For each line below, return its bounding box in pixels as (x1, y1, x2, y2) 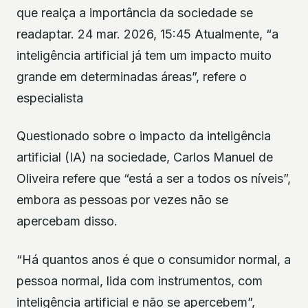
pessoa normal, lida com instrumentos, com (16, 273, 263, 288)
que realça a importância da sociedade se (16, 5, 253, 20)
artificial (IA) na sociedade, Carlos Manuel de (16, 150, 273, 165)
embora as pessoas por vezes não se (16, 192, 228, 208)
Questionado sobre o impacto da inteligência (16, 129, 271, 144)
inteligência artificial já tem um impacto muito (16, 48, 272, 63)
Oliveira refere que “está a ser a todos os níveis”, (16, 171, 291, 186)
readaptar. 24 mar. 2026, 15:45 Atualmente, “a (16, 27, 278, 41)
